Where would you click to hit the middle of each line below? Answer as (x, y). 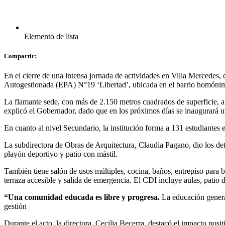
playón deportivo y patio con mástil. (62, 154)
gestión (15, 206)
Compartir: (20, 56)
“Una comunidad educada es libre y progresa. (82, 197)
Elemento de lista (51, 36)
